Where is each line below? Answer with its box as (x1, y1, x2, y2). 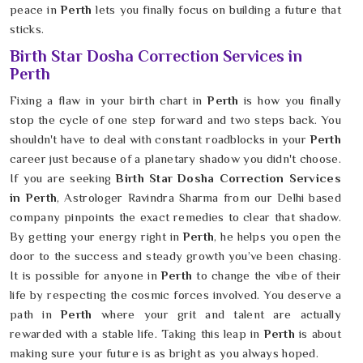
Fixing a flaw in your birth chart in (10, 93, 208, 108)
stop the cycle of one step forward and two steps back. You (10, 113, 341, 127)
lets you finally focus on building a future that (92, 2, 342, 17)
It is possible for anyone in (10, 268, 161, 283)
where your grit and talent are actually (100, 307, 341, 322)
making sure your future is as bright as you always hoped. (10, 346, 319, 361)
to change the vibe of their (196, 268, 341, 283)
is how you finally (238, 93, 341, 108)
